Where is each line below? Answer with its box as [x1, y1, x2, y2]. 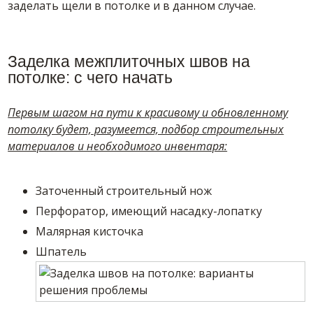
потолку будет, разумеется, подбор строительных [8, 122, 284, 137]
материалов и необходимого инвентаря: [8, 138, 228, 154]
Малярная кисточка [36, 224, 144, 239]
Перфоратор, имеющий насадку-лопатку [36, 203, 263, 219]
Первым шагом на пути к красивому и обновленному [8, 105, 289, 120]
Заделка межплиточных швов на [8, 52, 251, 71]
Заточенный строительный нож [36, 183, 212, 198]
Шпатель [36, 244, 87, 259]
